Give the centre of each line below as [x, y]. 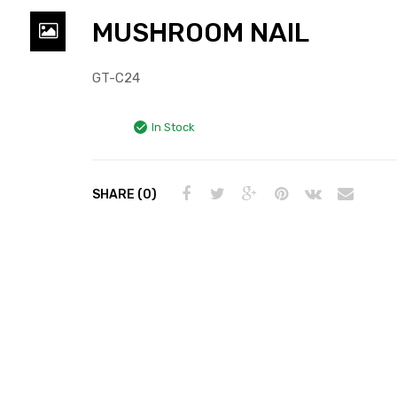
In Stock [173, 127]
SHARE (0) [125, 195]
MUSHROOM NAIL [201, 32]
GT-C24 [116, 78]
